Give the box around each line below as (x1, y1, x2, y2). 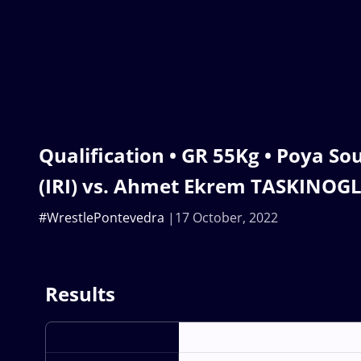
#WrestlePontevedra (39, 209, 164, 227)
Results (45, 280, 115, 308)
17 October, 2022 (175, 209, 278, 227)
